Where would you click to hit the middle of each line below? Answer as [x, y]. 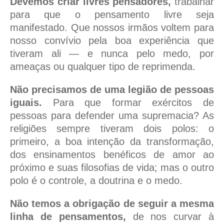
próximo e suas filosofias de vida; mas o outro [112, 168]
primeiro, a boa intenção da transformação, [112, 142]
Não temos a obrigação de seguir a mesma [112, 204]
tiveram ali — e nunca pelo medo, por [112, 54]
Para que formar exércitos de [128, 103]
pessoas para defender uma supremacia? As [112, 116]
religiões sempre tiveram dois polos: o [112, 129]
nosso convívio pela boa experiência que [112, 41]
